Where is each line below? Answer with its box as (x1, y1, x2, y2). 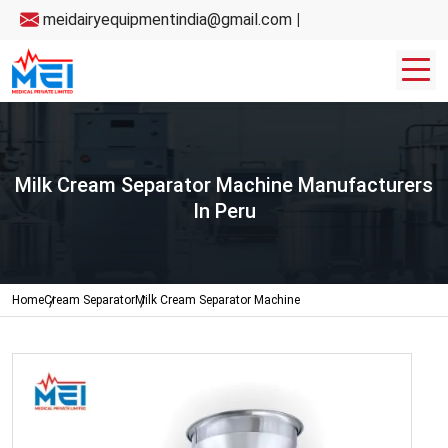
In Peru (192, 199, 256, 223)
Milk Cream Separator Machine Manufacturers (15, 173, 433, 197)
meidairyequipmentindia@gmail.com (39, 10, 292, 29)
